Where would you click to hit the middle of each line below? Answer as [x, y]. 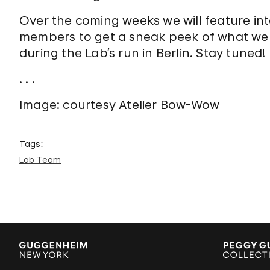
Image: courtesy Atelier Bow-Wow [120, 105]
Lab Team [40, 159]
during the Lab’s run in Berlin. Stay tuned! [143, 53]
